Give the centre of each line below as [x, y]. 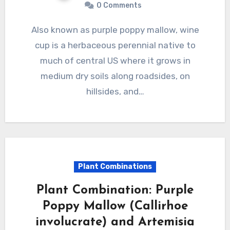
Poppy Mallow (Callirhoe [115, 207]
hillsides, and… [115, 92]
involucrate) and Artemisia [115, 223]
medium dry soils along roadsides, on [115, 76]
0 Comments [119, 6]
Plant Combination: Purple [115, 191]
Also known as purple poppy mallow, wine [34, 30]
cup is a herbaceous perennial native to [115, 45]
